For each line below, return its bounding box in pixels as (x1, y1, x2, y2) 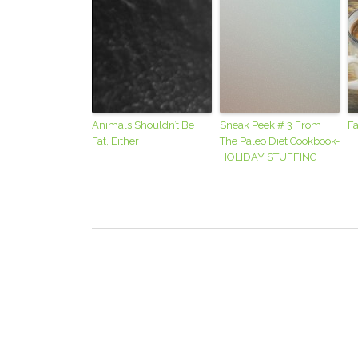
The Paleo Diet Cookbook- (220, 134, 340, 147)
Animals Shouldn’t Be (92, 118, 195, 131)
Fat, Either (92, 134, 140, 147)
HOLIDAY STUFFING (220, 150, 318, 163)
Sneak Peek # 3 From (220, 118, 322, 131)
